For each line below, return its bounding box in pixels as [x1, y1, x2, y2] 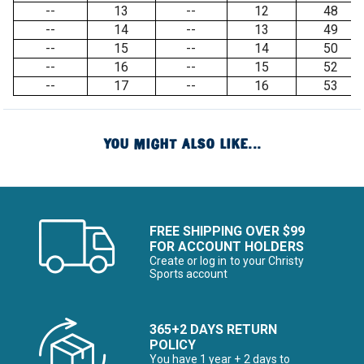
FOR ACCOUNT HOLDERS [149, 239, 304, 254]
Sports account [149, 267, 228, 280]
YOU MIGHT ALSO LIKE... [103, 136, 261, 153]
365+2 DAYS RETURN [149, 322, 278, 337]
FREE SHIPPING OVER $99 [149, 223, 305, 239]
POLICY [149, 337, 197, 353]
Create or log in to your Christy [149, 254, 304, 267]
